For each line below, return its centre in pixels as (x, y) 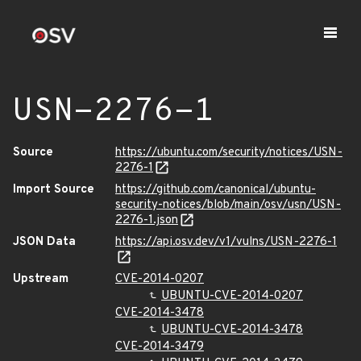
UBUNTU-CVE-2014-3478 (232, 330)
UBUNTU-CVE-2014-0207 (232, 296)
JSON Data (44, 242)
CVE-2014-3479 (160, 347)
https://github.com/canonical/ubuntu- (216, 190)
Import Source (54, 190)
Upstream (41, 279)
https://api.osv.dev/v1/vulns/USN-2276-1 (226, 242)
